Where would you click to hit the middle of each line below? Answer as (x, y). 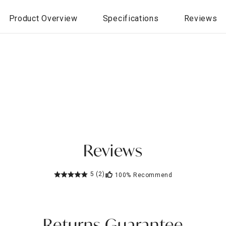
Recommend (153, 175)
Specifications (131, 18)
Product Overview (43, 18)
